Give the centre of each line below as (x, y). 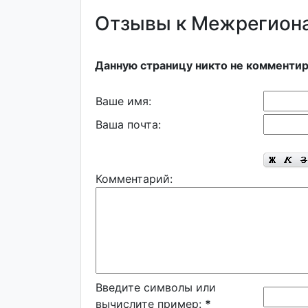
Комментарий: (134, 179)
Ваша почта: (128, 124)
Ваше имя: (123, 101)
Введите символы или (156, 287)
